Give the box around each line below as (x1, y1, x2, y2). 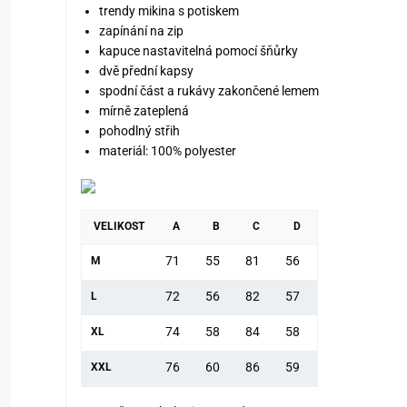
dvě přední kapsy (99, 63, 194, 78)
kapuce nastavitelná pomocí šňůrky (99, 43, 298, 58)
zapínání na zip (99, 23, 186, 38)
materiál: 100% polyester (99, 143, 236, 158)
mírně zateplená (99, 103, 189, 118)
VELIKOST (94, 219, 144, 233)
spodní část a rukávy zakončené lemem (99, 83, 319, 98)
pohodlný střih (99, 123, 180, 138)
